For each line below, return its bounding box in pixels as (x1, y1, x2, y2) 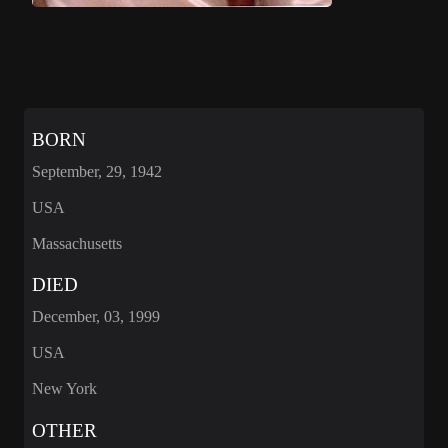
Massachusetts (32, 234, 122, 252)
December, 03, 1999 (32, 308, 160, 326)
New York (32, 380, 97, 398)
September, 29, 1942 (32, 162, 162, 180)
